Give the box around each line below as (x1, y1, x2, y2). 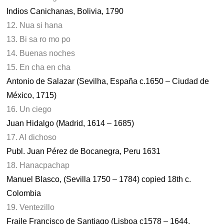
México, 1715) (6, 91, 57, 99)
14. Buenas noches (6, 49, 75, 57)
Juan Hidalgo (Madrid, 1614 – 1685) (6, 119, 134, 127)
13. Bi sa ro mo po (6, 35, 71, 43)
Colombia (6, 189, 41, 197)
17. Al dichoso (6, 133, 57, 141)
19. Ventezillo (6, 203, 55, 211)
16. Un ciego (6, 105, 52, 113)
